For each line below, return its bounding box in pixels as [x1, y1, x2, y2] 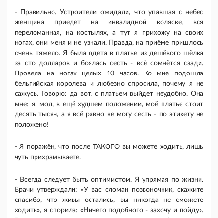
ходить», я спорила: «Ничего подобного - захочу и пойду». [15, 207, 203, 214]
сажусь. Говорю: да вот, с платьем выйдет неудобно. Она [15, 91, 203, 98]
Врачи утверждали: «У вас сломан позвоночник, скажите [15, 186, 203, 194]
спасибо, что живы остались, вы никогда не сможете [15, 197, 203, 204]
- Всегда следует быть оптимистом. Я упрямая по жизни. [15, 176, 203, 183]
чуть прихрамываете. [15, 154, 81, 161]
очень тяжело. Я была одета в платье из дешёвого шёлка [15, 50, 203, 57]
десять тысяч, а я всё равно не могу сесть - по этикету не [15, 111, 203, 118]
